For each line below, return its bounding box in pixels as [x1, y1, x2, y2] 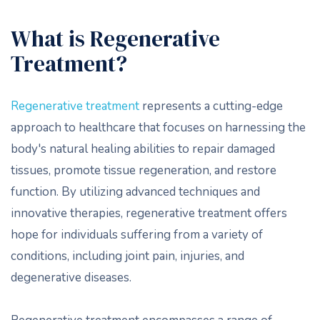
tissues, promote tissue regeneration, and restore [11, 162, 276, 179]
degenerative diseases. [11, 269, 131, 286]
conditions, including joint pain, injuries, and [11, 248, 244, 264]
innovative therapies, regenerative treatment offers [11, 205, 287, 221]
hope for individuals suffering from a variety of [11, 226, 263, 243]
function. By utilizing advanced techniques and [11, 184, 260, 200]
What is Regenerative [11, 24, 220, 54]
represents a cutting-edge [142, 98, 283, 114]
